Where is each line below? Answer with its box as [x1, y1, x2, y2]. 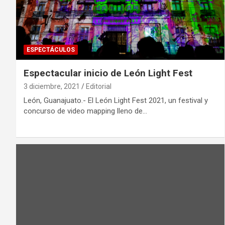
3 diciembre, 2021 [24, 82, 80, 90]
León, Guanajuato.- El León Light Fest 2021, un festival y [24, 95, 208, 105]
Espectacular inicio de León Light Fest [24, 67, 192, 79]
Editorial [86, 82, 111, 90]
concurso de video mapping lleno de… [24, 106, 147, 116]
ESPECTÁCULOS [27, 46, 75, 53]
